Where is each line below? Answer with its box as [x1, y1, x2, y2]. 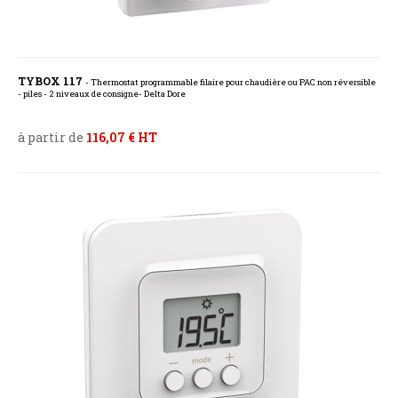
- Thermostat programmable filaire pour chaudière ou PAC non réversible [85, 76, 376, 89]
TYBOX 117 [18, 74, 85, 89]
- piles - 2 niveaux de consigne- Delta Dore [18, 88, 186, 100]
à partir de [18, 129, 86, 147]
